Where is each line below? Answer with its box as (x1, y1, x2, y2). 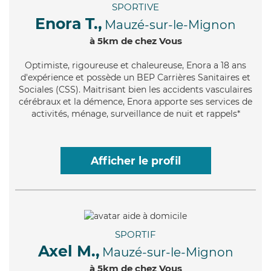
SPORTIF (115, 228, 156, 240)
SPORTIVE (112, 1, 159, 13)
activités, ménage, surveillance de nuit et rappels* (31, 108, 240, 120)
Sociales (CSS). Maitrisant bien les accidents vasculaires (19, 84, 252, 96)
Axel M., (38, 241, 100, 260)
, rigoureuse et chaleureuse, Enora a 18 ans (68, 60, 246, 71)
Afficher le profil (90, 154, 181, 168)
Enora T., (35, 15, 102, 33)
